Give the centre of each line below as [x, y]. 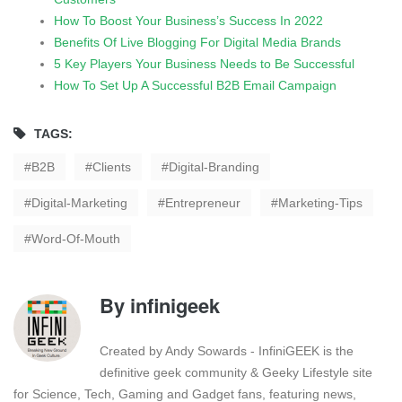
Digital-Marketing [79, 202]
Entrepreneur [203, 202]
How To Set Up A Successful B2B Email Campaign [195, 85]
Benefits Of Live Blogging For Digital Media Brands [197, 42]
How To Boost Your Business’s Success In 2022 [188, 20]
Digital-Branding [214, 166]
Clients [112, 166]
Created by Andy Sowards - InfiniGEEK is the [227, 350]
